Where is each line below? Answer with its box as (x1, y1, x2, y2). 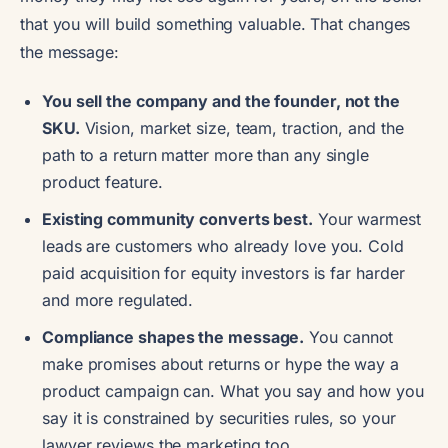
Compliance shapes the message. (42, 326, 305, 347)
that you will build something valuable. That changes (20, 13, 411, 34)
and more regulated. (42, 289, 194, 310)
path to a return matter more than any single (42, 144, 370, 165)
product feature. (42, 171, 163, 192)
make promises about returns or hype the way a (42, 353, 399, 374)
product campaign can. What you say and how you (42, 380, 424, 401)
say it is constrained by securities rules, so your (42, 407, 396, 428)
